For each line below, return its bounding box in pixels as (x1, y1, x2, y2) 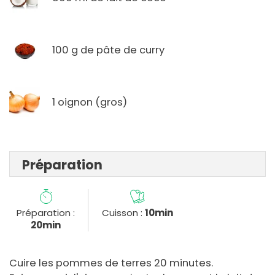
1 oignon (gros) (52, 95, 127, 109)
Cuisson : (101, 206, 145, 220)
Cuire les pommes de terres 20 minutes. (9, 256, 213, 271)
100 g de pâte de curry (52, 42, 165, 57)
